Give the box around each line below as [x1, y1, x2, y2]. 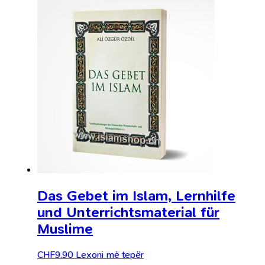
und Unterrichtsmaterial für [37, 203, 219, 221]
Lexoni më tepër [76, 248, 144, 260]
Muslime [37, 220, 93, 237]
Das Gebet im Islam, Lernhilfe [37, 187, 235, 204]
